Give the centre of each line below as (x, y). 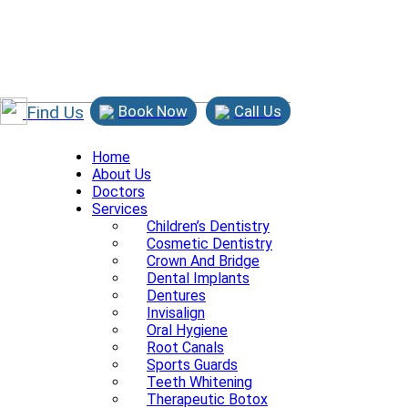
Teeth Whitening (199, 382)
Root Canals (185, 347)
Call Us (258, 111)
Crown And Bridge (203, 261)
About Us (122, 174)
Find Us (55, 112)
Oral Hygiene (187, 330)
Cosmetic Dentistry (209, 244)
